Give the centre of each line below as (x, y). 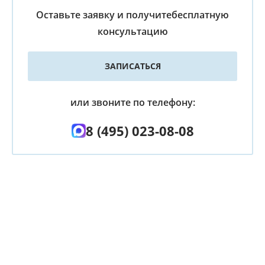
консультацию (132, 31)
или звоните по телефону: (132, 102)
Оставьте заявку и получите (104, 14)
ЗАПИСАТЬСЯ (132, 66)
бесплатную (200, 14)
